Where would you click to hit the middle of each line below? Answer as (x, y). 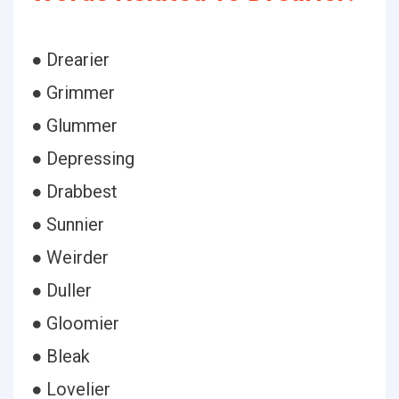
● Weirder (70, 257)
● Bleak (61, 356)
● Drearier (70, 60)
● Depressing (83, 159)
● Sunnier (68, 224)
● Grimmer (73, 93)
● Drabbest (74, 191)
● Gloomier (75, 323)
